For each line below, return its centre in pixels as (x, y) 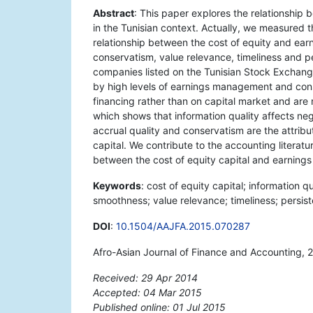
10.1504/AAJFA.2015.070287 (183, 226)
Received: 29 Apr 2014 (145, 278)
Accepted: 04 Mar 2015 (147, 293)
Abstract (114, 13)
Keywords (117, 186)
